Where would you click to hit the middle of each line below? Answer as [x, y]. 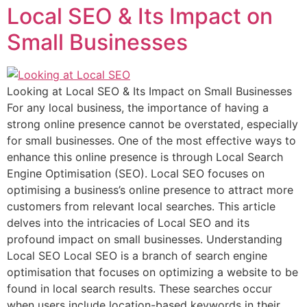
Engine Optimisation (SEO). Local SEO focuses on [136, 174]
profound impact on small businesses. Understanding [145, 240]
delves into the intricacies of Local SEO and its [128, 223]
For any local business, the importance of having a [138, 108]
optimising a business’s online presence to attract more [150, 190]
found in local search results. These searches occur [139, 289]
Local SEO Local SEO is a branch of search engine [137, 256]
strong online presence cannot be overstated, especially [152, 124]
